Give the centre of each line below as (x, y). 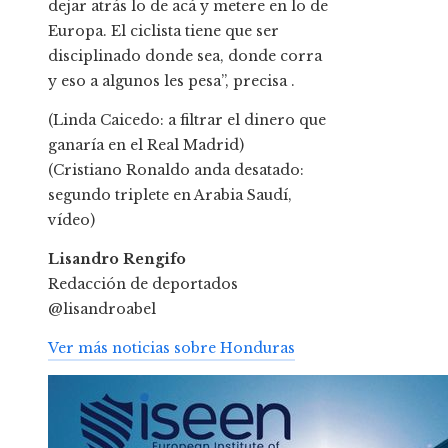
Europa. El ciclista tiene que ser (163, 31)
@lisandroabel (102, 309)
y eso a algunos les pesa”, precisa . (171, 81)
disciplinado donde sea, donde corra (185, 56)
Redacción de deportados (143, 284)
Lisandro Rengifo (117, 259)
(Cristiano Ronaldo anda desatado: (176, 170)
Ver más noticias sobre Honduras (171, 348)
